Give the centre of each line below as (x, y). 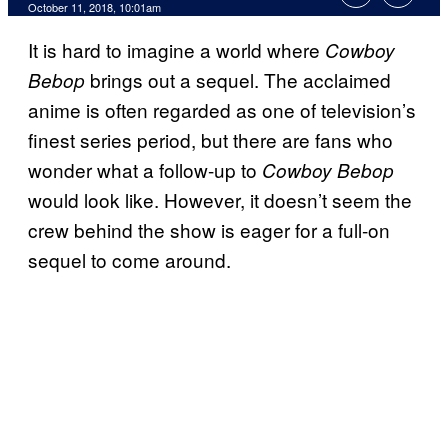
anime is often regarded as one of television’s (222, 110)
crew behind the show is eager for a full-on (209, 230)
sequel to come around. (129, 260)
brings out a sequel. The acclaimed (238, 80)
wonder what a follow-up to (145, 170)
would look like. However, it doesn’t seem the (220, 200)
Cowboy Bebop (328, 170)
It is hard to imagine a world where (176, 50)
